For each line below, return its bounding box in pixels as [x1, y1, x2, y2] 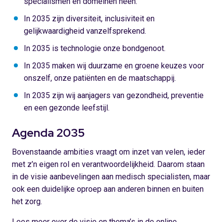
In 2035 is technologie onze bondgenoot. [24, 44, 166, 53]
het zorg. [12, 197, 42, 206]
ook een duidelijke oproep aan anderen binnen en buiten [12, 184, 204, 194]
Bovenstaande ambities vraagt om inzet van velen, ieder [12, 147, 205, 157]
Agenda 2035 [12, 125, 85, 140]
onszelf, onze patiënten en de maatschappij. [24, 73, 176, 83]
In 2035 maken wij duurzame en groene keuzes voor [24, 61, 204, 70]
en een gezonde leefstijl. [24, 103, 110, 112]
